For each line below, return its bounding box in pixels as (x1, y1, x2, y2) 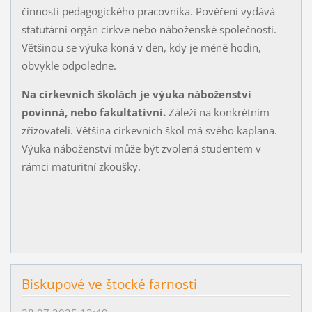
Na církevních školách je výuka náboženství (21, 86, 251, 101)
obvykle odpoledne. (21, 58, 116, 72)
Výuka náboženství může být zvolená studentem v (21, 141, 261, 155)
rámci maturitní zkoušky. (21, 159, 146, 173)
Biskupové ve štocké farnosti (21, 275, 197, 294)
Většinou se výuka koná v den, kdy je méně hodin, (21, 40, 261, 54)
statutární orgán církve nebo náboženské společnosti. (21, 22, 276, 36)
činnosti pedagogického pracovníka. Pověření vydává (21, 3, 275, 18)
